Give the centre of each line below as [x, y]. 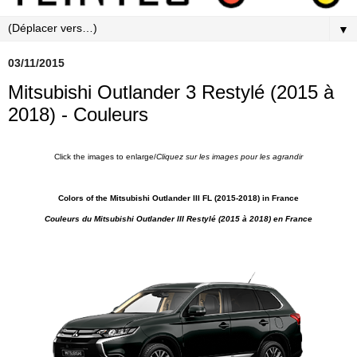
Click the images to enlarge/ [105, 156]
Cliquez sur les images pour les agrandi [228, 156]
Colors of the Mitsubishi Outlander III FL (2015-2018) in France [178, 198]
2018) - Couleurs [78, 114]
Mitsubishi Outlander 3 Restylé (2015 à [171, 92]
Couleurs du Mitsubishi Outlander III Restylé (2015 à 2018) [158, 218]
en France [292, 218]
